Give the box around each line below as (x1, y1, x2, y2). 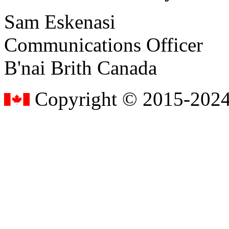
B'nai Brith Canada (4, 56, 157, 79)
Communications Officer (4, 33, 203, 56)
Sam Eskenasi (4, 10, 116, 33)
